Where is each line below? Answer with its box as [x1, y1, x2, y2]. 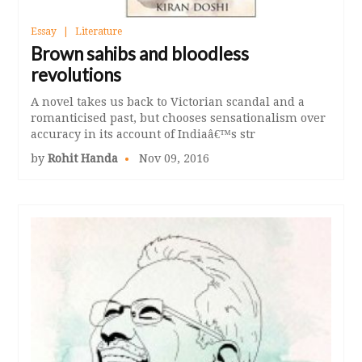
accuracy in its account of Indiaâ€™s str [31, 128, 256, 141]
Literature [75, 26, 123, 38]
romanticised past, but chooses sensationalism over [31, 112, 326, 125]
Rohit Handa [48, 152, 119, 166]
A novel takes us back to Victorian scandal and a [31, 95, 305, 109]
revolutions [31, 64, 122, 86]
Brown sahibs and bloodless [31, 43, 250, 65]
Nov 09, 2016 [136, 152, 210, 166]
